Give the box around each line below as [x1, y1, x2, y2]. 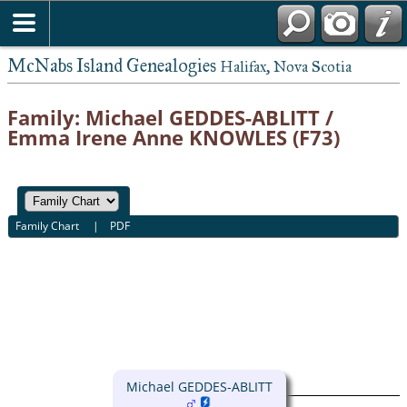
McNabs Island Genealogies [7, 55, 220, 76]
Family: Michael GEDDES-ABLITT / [7, 104, 333, 131]
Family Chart [15, 218, 83, 234]
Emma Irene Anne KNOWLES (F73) [7, 124, 340, 151]
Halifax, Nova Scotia [220, 57, 352, 76]
